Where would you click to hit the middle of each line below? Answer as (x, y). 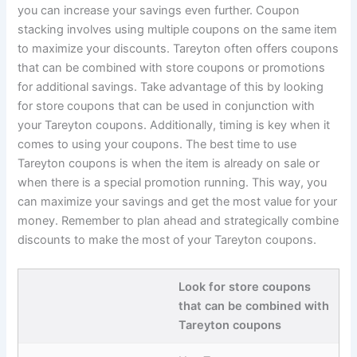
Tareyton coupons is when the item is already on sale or (169, 164)
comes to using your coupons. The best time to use (157, 145)
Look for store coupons (245, 286)
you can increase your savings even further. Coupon (159, 11)
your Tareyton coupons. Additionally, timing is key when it (174, 126)
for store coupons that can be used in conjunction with (167, 106)
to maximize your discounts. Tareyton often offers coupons (178, 49)
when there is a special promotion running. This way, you (173, 183)
